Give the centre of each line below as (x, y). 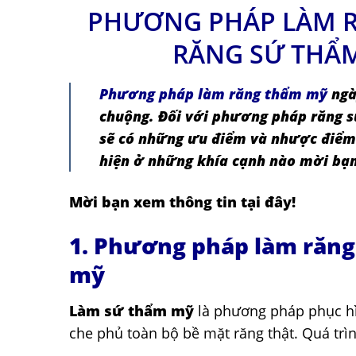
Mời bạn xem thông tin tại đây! (184, 202)
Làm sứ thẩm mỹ (132, 311)
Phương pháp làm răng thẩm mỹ (213, 94)
